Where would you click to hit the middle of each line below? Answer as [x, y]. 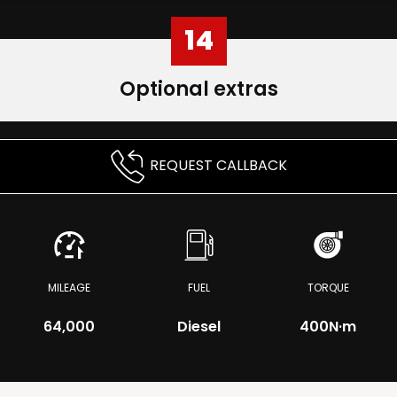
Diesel [198, 327]
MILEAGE [69, 288]
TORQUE [328, 288]
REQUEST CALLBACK [218, 166]
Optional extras [198, 89]
